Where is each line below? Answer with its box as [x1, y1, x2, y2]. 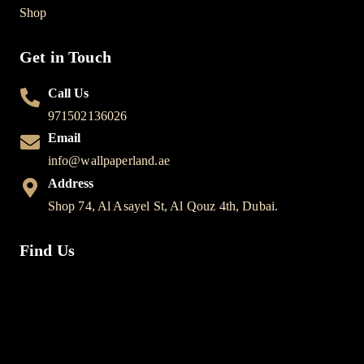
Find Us [19, 240, 76, 259]
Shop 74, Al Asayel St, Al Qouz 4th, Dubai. [47, 198, 279, 213]
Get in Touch [19, 47, 111, 66]
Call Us [47, 85, 89, 100]
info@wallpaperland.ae [47, 154, 170, 167]
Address [47, 175, 93, 190]
